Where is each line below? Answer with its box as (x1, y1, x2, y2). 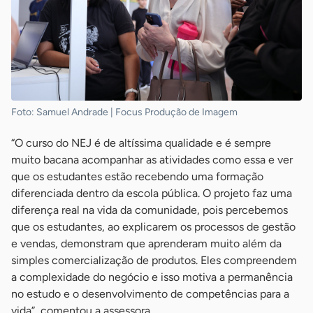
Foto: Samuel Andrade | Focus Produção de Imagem (11, 105, 238, 118)
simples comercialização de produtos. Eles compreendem (11, 253, 297, 267)
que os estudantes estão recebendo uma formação (11, 169, 263, 183)
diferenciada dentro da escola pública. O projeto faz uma (11, 186, 292, 200)
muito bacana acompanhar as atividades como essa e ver (11, 152, 293, 166)
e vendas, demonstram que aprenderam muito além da (11, 236, 282, 250)
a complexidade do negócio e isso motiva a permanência (11, 270, 293, 284)
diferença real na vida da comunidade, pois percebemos (11, 203, 288, 217)
